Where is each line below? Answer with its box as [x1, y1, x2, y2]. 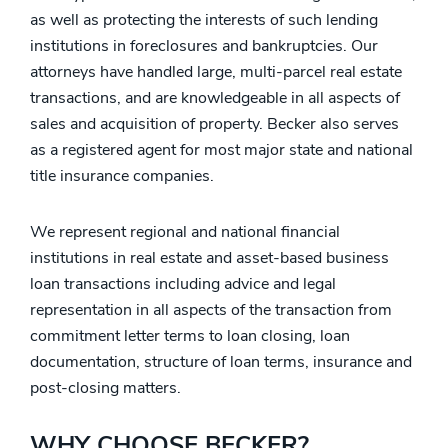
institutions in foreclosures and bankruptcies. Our [30, 35, 378, 57]
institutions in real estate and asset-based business [30, 247, 389, 269]
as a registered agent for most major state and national [30, 139, 413, 161]
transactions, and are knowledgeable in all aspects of [30, 87, 400, 109]
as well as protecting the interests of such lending [30, 9, 378, 31]
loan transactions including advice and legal [30, 273, 336, 295]
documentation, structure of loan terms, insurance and [30, 351, 412, 373]
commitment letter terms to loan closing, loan [30, 325, 350, 347]
